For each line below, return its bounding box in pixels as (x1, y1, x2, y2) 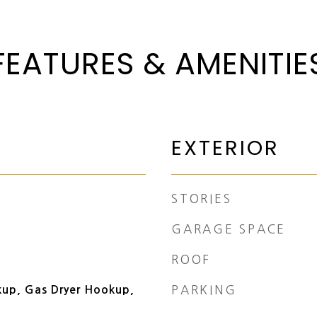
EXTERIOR (171, 134, 279, 162)
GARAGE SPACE (171, 223, 286, 235)
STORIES (171, 192, 232, 204)
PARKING (171, 284, 237, 296)
